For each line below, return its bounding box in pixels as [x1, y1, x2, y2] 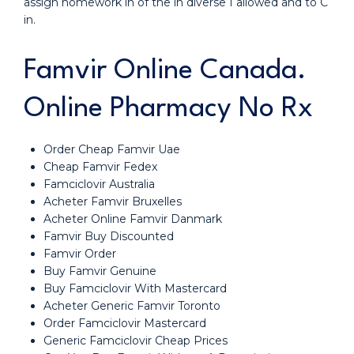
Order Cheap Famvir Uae [43, 142, 180, 156]
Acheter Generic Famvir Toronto [43, 299, 220, 313]
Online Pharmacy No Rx [24, 95, 313, 122]
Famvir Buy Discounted [43, 229, 174, 243]
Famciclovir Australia [43, 177, 155, 191]
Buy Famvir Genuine [43, 264, 156, 278]
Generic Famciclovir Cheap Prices [43, 333, 228, 348]
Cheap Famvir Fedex [43, 160, 157, 174]
